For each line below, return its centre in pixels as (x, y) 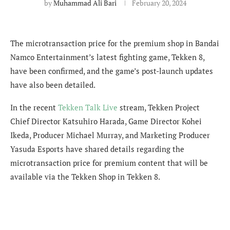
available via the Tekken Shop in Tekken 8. (85, 176)
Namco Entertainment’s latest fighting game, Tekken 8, (107, 57)
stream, (133, 107)
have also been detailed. (53, 84)
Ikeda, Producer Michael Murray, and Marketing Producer (110, 135)
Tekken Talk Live (88, 107)
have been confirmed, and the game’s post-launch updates (112, 71)
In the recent (34, 107)
